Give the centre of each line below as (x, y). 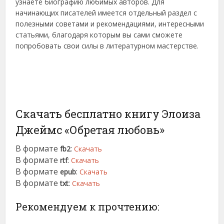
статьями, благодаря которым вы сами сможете (99, 35)
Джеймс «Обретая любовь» (90, 129)
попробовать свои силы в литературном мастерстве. (107, 46)
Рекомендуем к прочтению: (88, 206)
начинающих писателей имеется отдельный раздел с (106, 13)
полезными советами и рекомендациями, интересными (110, 24)
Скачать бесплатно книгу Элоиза (108, 113)
